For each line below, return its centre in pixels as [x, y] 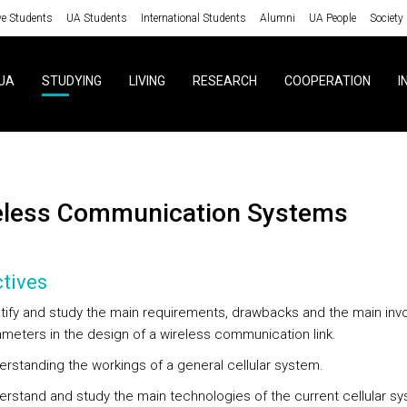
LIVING [147, 81]
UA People [332, 18]
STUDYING [71, 81]
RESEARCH [224, 81]
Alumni [277, 18]
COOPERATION [327, 81]
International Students [193, 18]
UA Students [96, 18]
